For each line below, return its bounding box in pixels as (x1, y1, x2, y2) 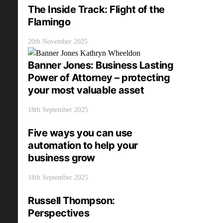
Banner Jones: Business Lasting (28, 59, 173, 72)
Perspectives (28, 207, 89, 220)
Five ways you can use (28, 127, 132, 139)
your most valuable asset (28, 84, 144, 97)
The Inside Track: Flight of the (28, 3, 165, 15)
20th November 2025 (28, 37, 88, 45)
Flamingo (28, 15, 70, 28)
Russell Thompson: (28, 195, 115, 207)
